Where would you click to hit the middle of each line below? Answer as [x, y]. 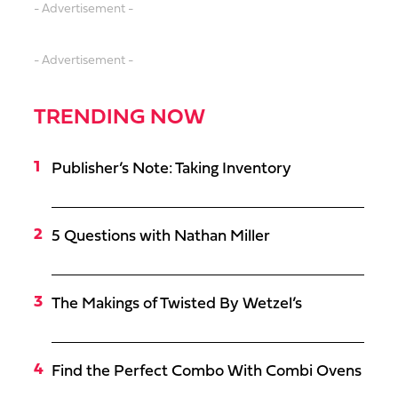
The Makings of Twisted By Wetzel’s [177, 304]
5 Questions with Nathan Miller [161, 236]
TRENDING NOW [119, 118]
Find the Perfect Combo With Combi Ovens [207, 371]
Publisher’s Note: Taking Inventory [171, 169]
